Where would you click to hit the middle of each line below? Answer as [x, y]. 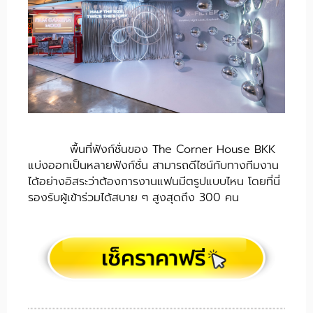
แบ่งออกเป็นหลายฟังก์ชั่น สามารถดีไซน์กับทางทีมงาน [153, 166]
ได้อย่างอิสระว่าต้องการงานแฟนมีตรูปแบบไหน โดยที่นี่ [154, 182]
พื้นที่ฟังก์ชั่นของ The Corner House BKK [173, 150]
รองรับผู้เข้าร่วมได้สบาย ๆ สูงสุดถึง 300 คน [136, 198]
